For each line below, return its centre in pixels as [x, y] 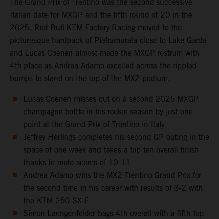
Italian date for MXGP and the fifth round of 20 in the [101, 15]
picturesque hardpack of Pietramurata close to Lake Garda [108, 40]
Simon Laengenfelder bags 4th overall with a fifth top [114, 213]
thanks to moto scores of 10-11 [77, 162]
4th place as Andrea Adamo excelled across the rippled [103, 66]
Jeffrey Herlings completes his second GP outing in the [116, 137]
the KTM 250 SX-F [56, 200]
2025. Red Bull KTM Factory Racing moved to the [96, 27]
